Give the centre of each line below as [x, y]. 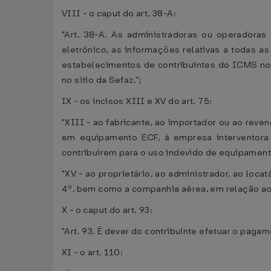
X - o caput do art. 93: [107, 210]
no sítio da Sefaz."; [102, 80]
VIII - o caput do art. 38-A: [119, 14]
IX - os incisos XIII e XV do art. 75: [137, 101]
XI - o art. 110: [93, 253]
